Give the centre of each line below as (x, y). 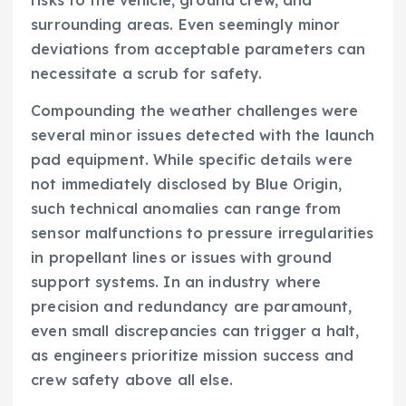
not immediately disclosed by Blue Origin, (186, 184)
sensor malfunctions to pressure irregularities (203, 233)
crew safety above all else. (132, 380)
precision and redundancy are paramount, (192, 307)
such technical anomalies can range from (186, 209)
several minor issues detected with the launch (203, 135)
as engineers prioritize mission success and (193, 356)
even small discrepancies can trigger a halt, (195, 331)
